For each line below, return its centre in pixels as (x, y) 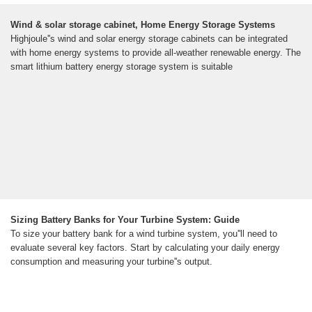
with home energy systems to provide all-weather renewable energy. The (156, 53)
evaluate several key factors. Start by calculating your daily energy (145, 248)
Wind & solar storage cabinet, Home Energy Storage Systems (143, 25)
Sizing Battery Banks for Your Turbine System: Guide (125, 220)
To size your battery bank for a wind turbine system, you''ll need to (144, 234)
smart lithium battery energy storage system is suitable (122, 67)
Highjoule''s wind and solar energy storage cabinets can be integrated (149, 39)
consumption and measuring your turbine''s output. (111, 262)
